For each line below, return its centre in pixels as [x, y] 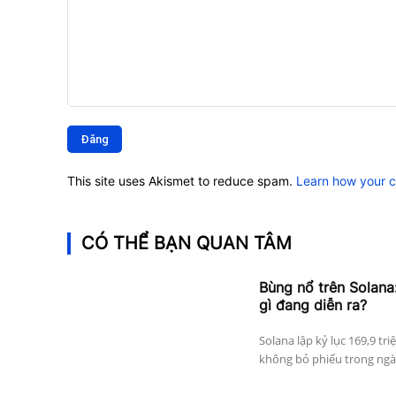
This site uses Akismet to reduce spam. [182, 181]
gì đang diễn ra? [312, 305]
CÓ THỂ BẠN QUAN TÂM [187, 244]
